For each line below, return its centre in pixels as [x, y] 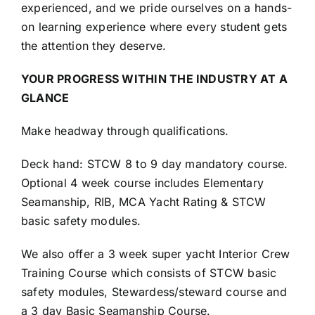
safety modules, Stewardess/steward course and [154, 292]
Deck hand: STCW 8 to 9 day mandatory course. [154, 164]
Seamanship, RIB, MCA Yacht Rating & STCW [143, 202]
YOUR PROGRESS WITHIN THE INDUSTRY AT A [154, 79]
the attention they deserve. [94, 46]
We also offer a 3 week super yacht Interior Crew [155, 254]
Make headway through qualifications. [125, 131]
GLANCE [45, 98]
